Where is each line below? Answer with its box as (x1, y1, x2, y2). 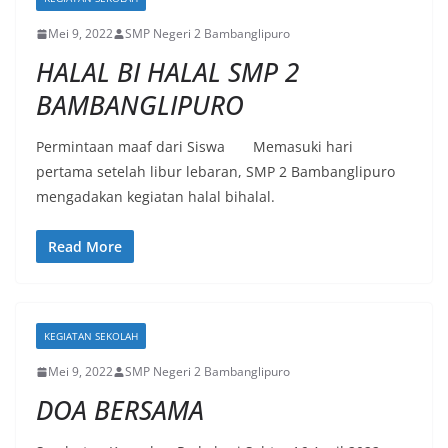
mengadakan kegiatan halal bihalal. (36, 187, 275, 206)
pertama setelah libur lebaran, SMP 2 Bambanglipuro (36, 162, 395, 181)
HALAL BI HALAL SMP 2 (36, 54, 299, 90)
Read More (48, 237, 122, 256)
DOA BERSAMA (36, 392, 204, 428)
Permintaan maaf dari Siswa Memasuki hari (36, 137, 353, 156)
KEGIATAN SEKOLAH (44, 329, 138, 343)
